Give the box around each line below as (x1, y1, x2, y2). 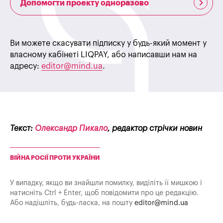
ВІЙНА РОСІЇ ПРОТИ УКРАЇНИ (10, 155, 100, 161)
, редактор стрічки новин (108, 124, 202, 133)
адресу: (10, 62, 41, 71)
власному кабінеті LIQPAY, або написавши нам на (10, 51, 197, 59)
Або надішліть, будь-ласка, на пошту (10, 199, 134, 207)
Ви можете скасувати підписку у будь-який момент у (10, 39, 207, 48)
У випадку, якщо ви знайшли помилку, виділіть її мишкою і (10, 179, 202, 187)
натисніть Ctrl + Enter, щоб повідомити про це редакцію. (10, 189, 199, 197)
